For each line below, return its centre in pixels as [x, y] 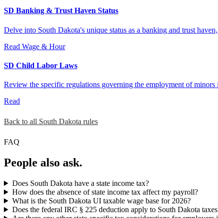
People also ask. [43, 163]
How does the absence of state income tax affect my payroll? [105, 192]
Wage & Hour [44, 46]
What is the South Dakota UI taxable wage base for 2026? [101, 200]
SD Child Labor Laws [41, 65]
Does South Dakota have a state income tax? [80, 183]
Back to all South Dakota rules [51, 122]
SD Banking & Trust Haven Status [61, 11]
